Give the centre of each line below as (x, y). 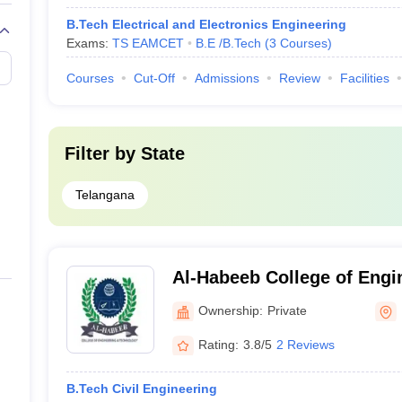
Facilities (364, 78)
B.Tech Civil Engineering (141, 389)
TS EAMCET (148, 43)
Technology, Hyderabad (272, 301)
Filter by (102, 153)
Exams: (89, 43)
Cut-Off (154, 78)
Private (287, 310)
